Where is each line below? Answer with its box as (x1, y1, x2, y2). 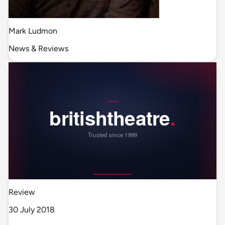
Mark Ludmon (9, 26, 57, 36)
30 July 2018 (9, 205, 55, 215)
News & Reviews (9, 44, 68, 54)
